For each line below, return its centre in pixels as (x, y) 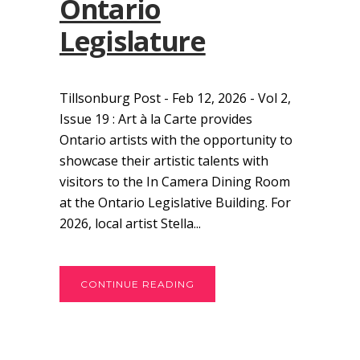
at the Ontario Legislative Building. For (175, 203)
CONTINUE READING (137, 284)
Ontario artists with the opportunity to (176, 140)
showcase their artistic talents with (164, 161)
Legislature (133, 41)
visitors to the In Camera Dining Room (175, 182)
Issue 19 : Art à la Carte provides (156, 119)
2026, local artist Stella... (130, 224)
